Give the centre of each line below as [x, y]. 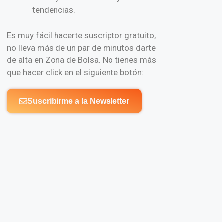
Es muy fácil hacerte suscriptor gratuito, [81, 35]
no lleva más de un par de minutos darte [81, 47]
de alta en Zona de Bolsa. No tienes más [81, 60]
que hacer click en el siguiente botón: [75, 72]
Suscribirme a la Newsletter [78, 101]
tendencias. [54, 10]
